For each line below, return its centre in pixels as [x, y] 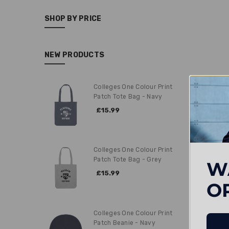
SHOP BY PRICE [73, 19]
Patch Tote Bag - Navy [128, 96]
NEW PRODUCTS [74, 55]
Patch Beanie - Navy [124, 223]
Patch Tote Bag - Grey [128, 160]
